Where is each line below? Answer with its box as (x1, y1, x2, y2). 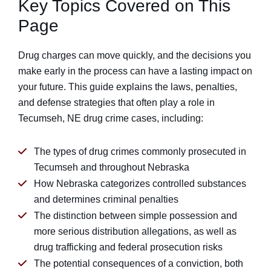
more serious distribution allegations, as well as (34, 226, 237, 237)
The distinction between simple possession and (34, 211, 237, 221)
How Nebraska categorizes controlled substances (34, 178, 246, 189)
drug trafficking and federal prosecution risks (34, 242, 223, 252)
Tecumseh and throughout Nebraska (34, 162, 189, 172)
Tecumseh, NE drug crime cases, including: (18, 113, 203, 123)
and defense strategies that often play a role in (18, 97, 215, 108)
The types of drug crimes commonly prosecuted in (34, 146, 246, 157)
